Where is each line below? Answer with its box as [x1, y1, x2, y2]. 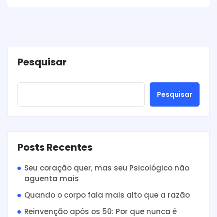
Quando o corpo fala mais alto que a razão [24, 189, 190, 200]
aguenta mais [24, 173, 79, 184]
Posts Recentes [17, 140, 93, 154]
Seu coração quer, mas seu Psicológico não [24, 162, 189, 173]
